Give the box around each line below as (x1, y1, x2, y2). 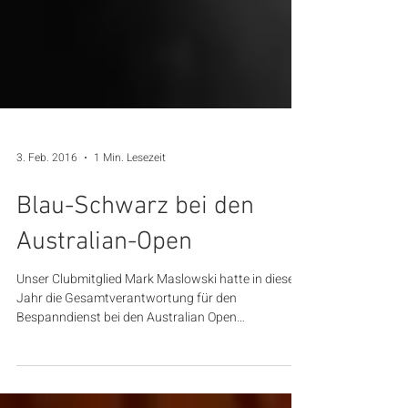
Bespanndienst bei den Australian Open (16, 377, 237, 397)
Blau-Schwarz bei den (16, 260, 254, 292)
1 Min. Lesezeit (94, 219, 166, 236)
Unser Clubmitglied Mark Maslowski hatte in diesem (16, 339, 305, 359)
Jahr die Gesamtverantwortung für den (16, 358, 237, 378)
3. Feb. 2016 (16, 219, 77, 236)
